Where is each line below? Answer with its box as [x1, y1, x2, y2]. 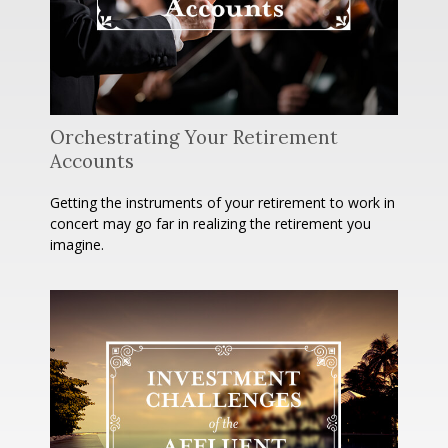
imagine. [50, 234, 104, 254]
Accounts [50, 148, 134, 173]
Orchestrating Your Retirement [50, 124, 338, 149]
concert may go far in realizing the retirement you [50, 213, 371, 233]
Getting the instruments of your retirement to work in [50, 192, 395, 212]
